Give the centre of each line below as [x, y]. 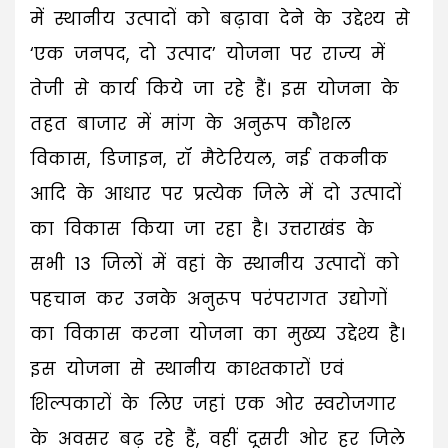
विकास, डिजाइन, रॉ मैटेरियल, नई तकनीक [209, 159]
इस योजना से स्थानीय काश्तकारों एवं [187, 369]
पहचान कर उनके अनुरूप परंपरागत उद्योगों [208, 299]
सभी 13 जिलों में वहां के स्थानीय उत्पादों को [214, 264]
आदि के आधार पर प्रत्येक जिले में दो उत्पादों [215, 194]
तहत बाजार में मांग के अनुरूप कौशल [190, 124]
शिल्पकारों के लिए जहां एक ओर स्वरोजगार [213, 404]
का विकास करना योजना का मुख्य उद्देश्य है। [217, 334]
